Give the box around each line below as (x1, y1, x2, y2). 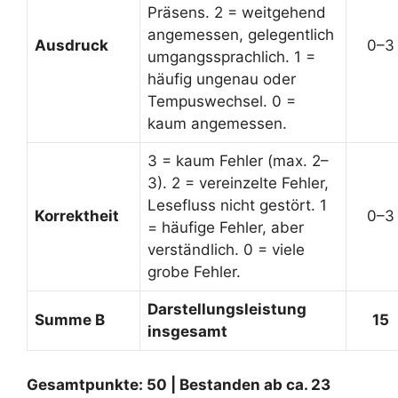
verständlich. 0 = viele (147, 241, 305, 259)
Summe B (35, 311, 105, 329)
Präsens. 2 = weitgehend (147, 4, 326, 21)
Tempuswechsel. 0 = (147, 92, 296, 110)
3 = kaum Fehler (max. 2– (147, 152, 329, 170)
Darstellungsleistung (147, 300, 306, 318)
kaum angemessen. (147, 115, 287, 132)
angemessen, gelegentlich (147, 26, 334, 44)
